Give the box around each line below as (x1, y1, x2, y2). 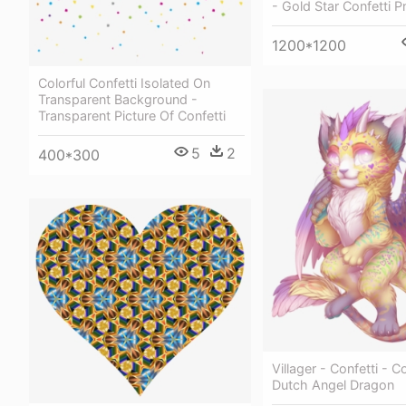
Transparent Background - (38, 91, 198, 107)
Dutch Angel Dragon (272, 377, 394, 393)
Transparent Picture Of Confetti (38, 107, 226, 123)
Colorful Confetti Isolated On (38, 74, 210, 91)
